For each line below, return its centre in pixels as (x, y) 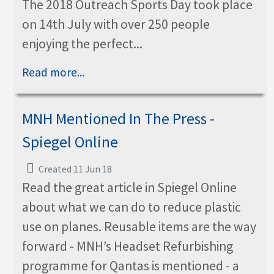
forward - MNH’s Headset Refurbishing (128, 246)
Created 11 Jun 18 (75, 168)
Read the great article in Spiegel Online (129, 187)
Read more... (53, 72)
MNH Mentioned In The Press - (118, 118)
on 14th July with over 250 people (116, 24)
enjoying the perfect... (82, 43)
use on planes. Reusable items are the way (139, 226)
